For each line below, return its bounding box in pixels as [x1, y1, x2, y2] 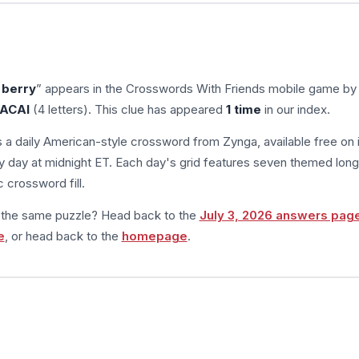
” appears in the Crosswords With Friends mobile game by [35, 80, 357, 96]
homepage [121, 228, 188, 244]
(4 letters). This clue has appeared [29, 101, 226, 117]
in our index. [260, 101, 330, 117]
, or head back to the [4, 228, 122, 244]
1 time [225, 101, 261, 117]
